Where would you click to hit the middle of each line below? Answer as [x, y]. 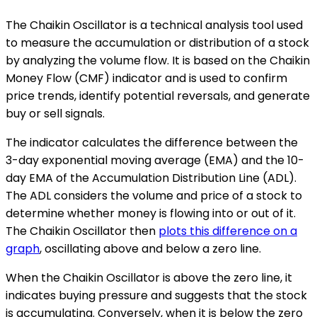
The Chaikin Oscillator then [82, 231]
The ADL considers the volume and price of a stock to [154, 195]
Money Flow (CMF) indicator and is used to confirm [146, 78]
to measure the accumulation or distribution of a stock [157, 42]
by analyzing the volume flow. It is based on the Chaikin [158, 60]
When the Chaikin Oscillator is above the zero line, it [149, 277]
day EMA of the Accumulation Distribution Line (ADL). [151, 178]
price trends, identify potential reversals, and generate [158, 96]
